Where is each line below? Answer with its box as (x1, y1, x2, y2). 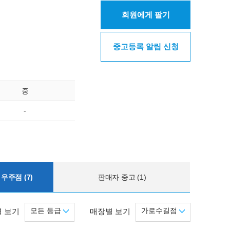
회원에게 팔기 (121, 10, 170, 19)
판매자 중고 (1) (98, 172, 146, 181)
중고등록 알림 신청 (112, 42, 179, 51)
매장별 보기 (90, 207, 130, 216)
